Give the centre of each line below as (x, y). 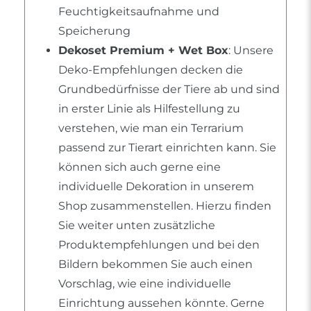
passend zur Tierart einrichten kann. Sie (167, 148)
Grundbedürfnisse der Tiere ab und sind (169, 90)
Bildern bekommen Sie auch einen (155, 264)
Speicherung (94, 31)
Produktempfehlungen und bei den (159, 245)
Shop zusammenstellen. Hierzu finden (165, 206)
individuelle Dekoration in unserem (156, 187)
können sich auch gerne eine (140, 167)
